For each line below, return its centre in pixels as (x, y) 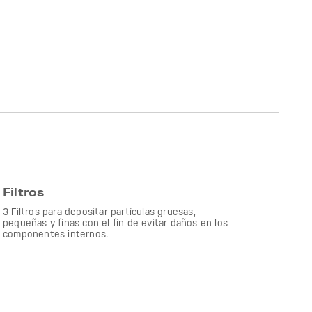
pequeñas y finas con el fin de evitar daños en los (116, 223)
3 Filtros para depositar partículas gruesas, (99, 212)
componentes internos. (56, 234)
